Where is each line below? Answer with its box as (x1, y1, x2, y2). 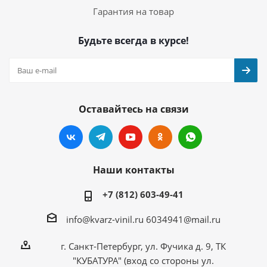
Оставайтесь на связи (78, 102, 189, 116)
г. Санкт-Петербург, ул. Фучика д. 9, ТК (60, 240, 226, 253)
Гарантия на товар (93, 5, 174, 17)
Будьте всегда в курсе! (78, 33, 189, 47)
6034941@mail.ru (145, 213, 221, 225)
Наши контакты (92, 163, 175, 176)
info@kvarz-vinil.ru (66, 213, 144, 225)
